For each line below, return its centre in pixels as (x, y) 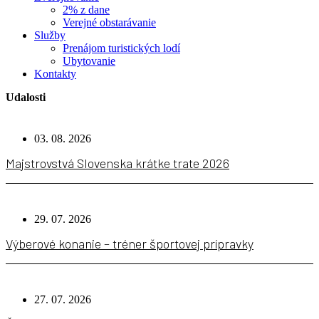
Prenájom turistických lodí (121, 48)
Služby (50, 35)
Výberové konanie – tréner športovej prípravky (130, 243)
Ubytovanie (89, 61)
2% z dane (86, 9)
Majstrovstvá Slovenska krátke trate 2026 (117, 163)
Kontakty (55, 73)
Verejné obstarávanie (109, 22)
